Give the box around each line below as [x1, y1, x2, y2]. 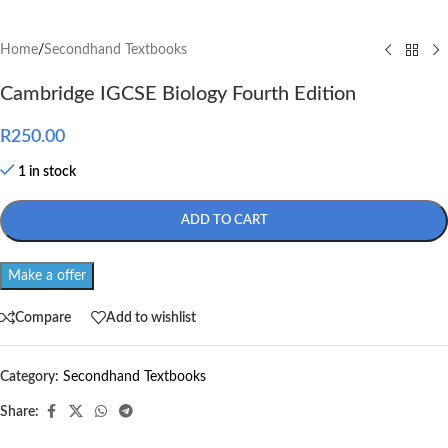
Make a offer [8, 269, 86, 284]
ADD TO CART [180, 214, 268, 228]
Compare [15, 310, 71, 325]
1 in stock [18, 165, 77, 180]
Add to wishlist [106, 310, 196, 325]
